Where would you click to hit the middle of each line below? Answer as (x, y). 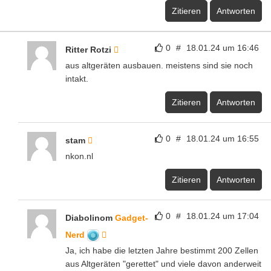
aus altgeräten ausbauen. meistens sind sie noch (159, 65)
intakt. (77, 78)
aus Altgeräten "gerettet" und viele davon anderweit (163, 263)
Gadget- (132, 217)
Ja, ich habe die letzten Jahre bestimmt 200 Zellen (162, 250)
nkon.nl (79, 156)
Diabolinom (90, 217)
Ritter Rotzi (90, 49)
